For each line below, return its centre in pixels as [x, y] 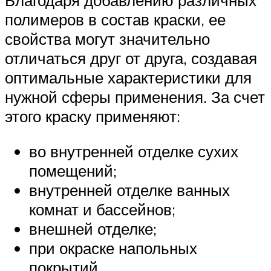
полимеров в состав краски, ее [115, 19]
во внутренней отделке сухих [134, 151]
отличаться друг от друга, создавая [131, 58]
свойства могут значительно [107, 38]
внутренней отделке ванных [129, 190]
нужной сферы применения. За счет [135, 96]
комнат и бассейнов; [102, 209]
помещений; [73, 170]
